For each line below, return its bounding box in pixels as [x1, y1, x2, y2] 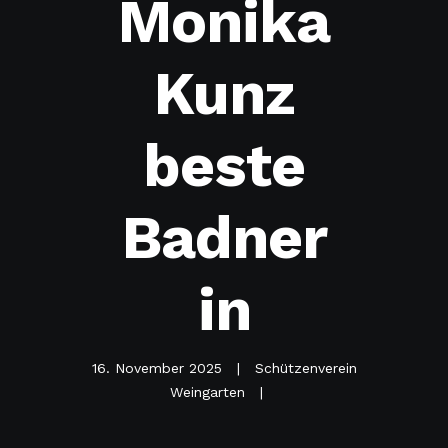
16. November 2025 [91, 359, 227, 376]
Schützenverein [254, 359, 357, 376]
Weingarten [170, 383, 250, 400]
